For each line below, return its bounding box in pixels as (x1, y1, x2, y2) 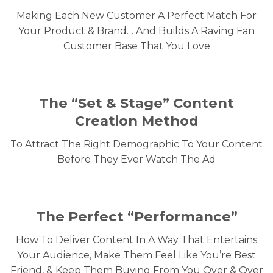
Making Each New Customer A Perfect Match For (16, 10, 257, 22)
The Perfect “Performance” (35, 207, 238, 225)
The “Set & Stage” (39, 94, 173, 112)
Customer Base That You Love (63, 40, 210, 52)
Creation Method (74, 112, 199, 130)
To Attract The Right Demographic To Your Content (10, 138, 263, 151)
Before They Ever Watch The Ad (57, 154, 216, 166)
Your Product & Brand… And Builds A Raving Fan (18, 25, 255, 37)
